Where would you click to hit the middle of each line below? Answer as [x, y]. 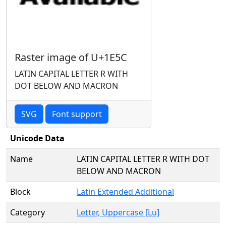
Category [27, 212]
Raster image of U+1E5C [71, 57]
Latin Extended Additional [125, 192]
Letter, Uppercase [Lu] [118, 212]
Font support [77, 114]
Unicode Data [37, 138]
